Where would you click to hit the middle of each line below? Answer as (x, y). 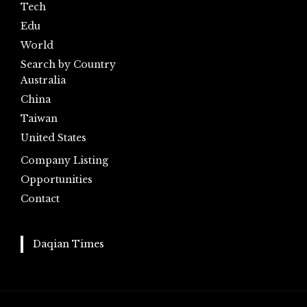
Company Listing (64, 161)
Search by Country (68, 65)
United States (53, 138)
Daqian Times (68, 244)
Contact (40, 199)
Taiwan (39, 119)
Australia (43, 81)
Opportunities (57, 180)
